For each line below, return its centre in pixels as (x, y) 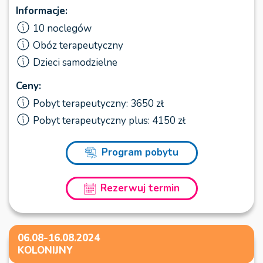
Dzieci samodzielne (75, 62)
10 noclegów (62, 28)
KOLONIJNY (45, 251)
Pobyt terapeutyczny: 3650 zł (98, 103)
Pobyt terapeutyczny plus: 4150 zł (109, 120)
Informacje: (42, 11)
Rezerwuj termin (140, 188)
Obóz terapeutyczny (78, 45)
